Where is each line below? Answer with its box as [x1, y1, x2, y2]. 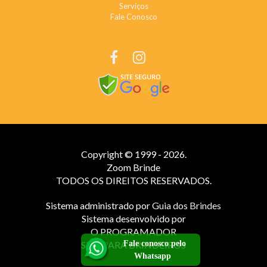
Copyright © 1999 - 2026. [80, 148, 187, 160]
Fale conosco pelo [123, 239, 186, 248]
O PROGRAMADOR [91, 225, 176, 237]
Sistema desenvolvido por [81, 212, 186, 224]
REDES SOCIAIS [85, 26, 182, 42]
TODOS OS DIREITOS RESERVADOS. [55, 174, 212, 186]
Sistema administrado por [46, 199, 152, 211]
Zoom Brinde [107, 161, 160, 173]
